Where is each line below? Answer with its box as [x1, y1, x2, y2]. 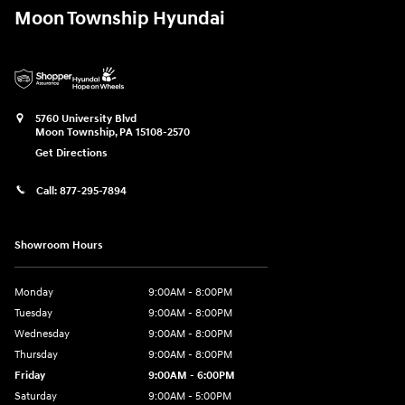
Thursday [14, 347, 58, 362]
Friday [14, 368, 45, 382]
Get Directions [35, 146, 108, 161]
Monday [14, 285, 53, 299]
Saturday [14, 389, 57, 403]
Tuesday [14, 306, 52, 320]
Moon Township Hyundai [14, 7, 225, 31]
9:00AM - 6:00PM [148, 368, 235, 382]
